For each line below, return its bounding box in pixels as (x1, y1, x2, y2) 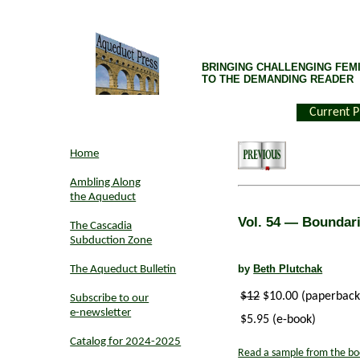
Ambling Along (70, 177, 141, 189)
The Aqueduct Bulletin (70, 264, 177, 276)
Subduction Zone (70, 235, 153, 247)
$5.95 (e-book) (240, 313, 317, 326)
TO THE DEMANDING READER (202, 73, 354, 86)
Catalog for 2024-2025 (70, 336, 182, 348)
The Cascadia (70, 220, 133, 232)
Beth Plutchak (253, 263, 323, 276)
